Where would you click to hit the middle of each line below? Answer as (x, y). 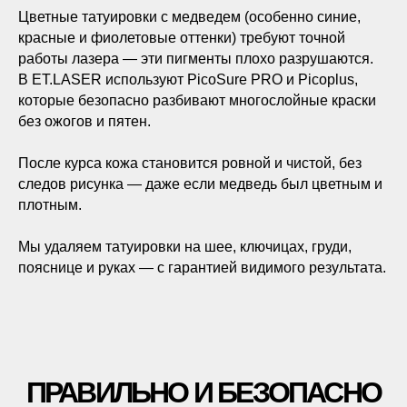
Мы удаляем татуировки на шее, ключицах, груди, (185, 247)
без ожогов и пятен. (84, 121)
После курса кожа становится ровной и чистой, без (190, 163)
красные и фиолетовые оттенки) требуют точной (182, 38)
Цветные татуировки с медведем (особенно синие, (189, 17)
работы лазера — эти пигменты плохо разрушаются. (196, 59)
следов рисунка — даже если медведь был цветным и (200, 184)
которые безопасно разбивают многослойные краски (197, 100)
